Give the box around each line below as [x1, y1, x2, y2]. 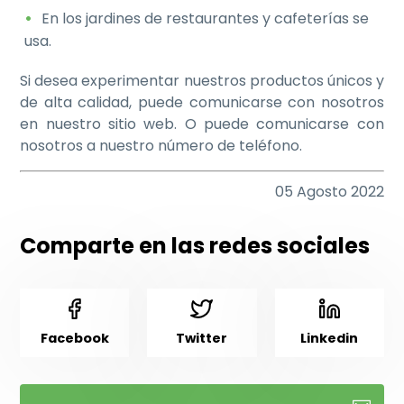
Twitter [176, 329, 228, 348]
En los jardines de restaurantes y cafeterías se [41, 8, 370, 30]
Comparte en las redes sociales [20, 231, 371, 262]
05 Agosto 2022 [274, 181, 384, 203]
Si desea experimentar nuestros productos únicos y [20, 70, 384, 92]
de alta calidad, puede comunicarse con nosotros [20, 92, 384, 114]
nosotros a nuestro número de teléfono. [20, 135, 303, 157]
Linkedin [300, 329, 359, 348]
